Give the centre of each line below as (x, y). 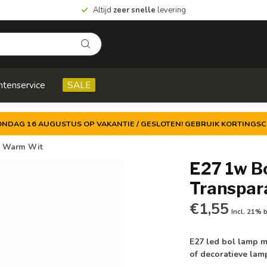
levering (171, 10)
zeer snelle (134, 10)
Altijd (103, 10)
